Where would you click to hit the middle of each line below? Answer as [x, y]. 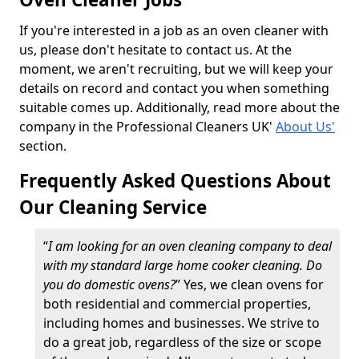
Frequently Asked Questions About [175, 181]
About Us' [305, 127]
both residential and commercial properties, [177, 304]
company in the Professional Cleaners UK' [147, 127]
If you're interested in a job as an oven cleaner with [174, 30]
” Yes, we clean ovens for [250, 284]
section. [43, 146]
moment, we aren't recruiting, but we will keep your [176, 69]
